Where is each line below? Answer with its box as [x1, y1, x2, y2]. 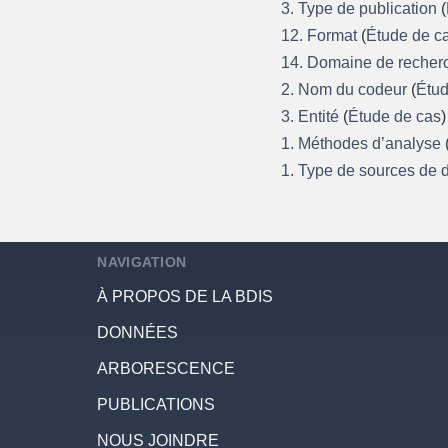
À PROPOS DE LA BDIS [97, 288, 274, 306]
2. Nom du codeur [281, 80, 412, 98]
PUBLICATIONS [97, 396, 216, 414]
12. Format [281, 26, 362, 44]
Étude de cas [348, 107, 442, 125]
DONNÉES [97, 324, 179, 342]
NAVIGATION [97, 254, 187, 271]
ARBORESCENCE [97, 360, 236, 378]
